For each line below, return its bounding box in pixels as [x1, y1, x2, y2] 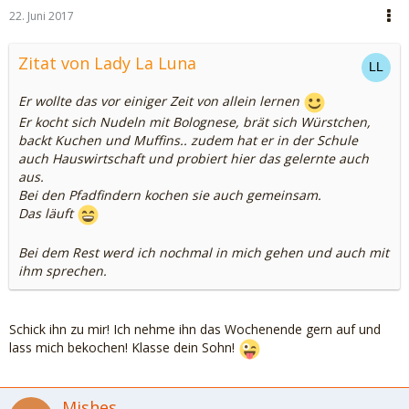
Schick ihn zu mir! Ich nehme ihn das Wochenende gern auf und [9, 320, 381, 338]
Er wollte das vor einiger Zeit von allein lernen [18, 92, 303, 110]
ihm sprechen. [18, 262, 107, 279]
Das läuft [18, 204, 77, 223]
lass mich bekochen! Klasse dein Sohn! [9, 339, 238, 357]
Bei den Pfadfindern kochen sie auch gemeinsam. [18, 186, 321, 204]
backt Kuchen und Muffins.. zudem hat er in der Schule [18, 131, 358, 149]
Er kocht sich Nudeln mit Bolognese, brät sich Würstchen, [18, 113, 371, 131]
